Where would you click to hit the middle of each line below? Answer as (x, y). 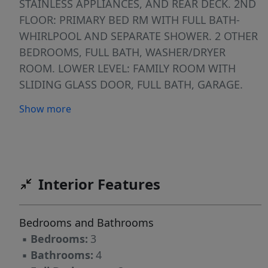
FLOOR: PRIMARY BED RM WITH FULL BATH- (130, 20)
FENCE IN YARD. (59, 101)
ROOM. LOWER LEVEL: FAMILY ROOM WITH (127, 68)
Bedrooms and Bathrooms (86, 223)
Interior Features (99, 184)
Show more (45, 109)
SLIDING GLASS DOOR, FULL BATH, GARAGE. (131, 85)
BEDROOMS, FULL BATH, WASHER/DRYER (122, 52)
